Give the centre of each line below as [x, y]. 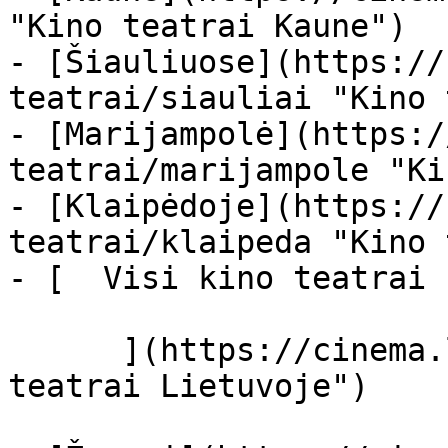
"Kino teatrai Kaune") [207, 26]
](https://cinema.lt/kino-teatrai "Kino [65, 350]
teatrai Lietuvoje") [188, 386]
